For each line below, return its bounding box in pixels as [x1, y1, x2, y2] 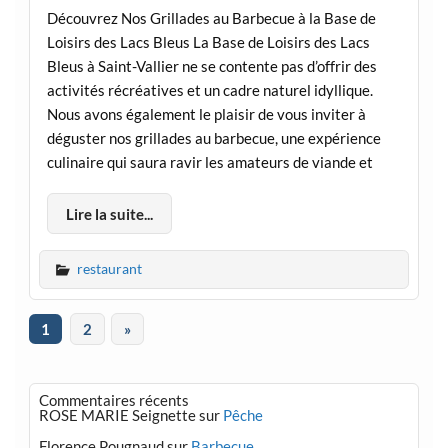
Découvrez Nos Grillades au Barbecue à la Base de [46, 9, 376, 28]
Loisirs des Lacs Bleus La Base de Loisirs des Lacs [46, 33, 370, 52]
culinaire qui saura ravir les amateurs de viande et [46, 153, 373, 172]
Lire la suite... [65, 204, 153, 223]
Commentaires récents [38, 391, 189, 410]
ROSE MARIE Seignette [38, 406, 196, 425]
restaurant [76, 259, 142, 277]
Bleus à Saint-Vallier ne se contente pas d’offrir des [46, 57, 377, 76]
